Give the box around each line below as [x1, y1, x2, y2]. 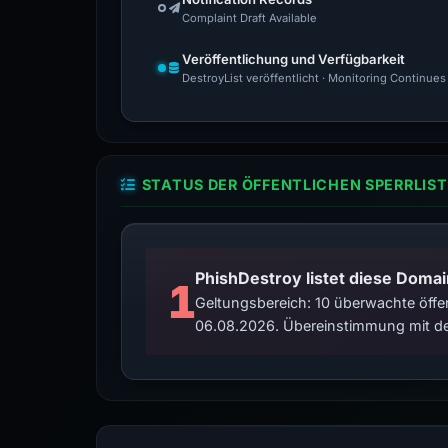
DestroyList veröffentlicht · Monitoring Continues [182, 71, 446, 85]
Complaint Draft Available [182, 11, 317, 25]
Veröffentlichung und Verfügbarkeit [182, 51, 405, 67]
